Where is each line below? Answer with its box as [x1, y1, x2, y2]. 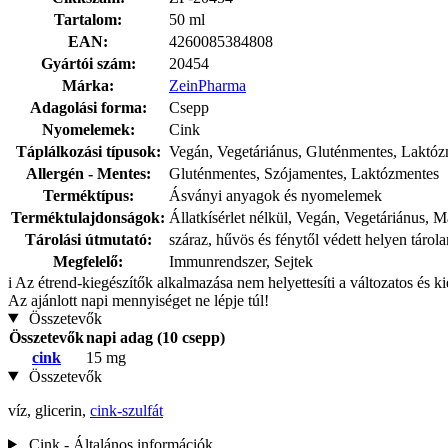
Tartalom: [54, 10, 122, 28]
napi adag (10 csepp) [86, 328, 225, 346]
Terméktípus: [42, 186, 134, 204]
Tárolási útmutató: [24, 230, 152, 248]
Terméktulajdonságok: [11, 208, 165, 226]
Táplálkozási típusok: [15, 142, 161, 160]
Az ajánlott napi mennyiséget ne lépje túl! [8, 291, 269, 309]
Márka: [62, 76, 114, 94]
